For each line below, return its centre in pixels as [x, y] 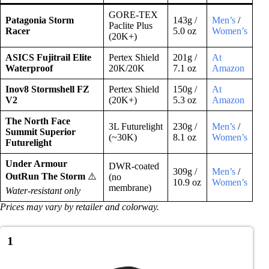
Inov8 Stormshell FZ [47, 89]
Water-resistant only [43, 191]
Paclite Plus [131, 26]
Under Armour [36, 164]
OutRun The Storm [45, 177]
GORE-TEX [133, 15]
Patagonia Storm [40, 20]
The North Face [38, 121]
